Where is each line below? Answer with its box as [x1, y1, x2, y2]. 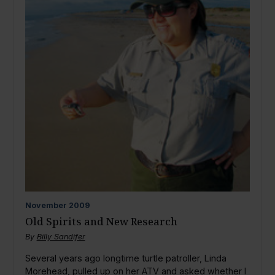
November [25, 201, 67, 211]
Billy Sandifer [36, 232, 85, 242]
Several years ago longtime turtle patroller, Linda [25, 252, 227, 263]
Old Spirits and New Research [25, 214, 177, 229]
